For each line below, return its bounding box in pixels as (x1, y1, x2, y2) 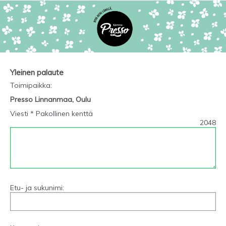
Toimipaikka (10, 81, 50, 90)
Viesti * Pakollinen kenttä (10, 109, 93, 119)
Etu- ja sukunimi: (10, 183, 64, 193)
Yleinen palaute (10, 67, 64, 77)
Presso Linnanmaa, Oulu (10, 95, 91, 104)
